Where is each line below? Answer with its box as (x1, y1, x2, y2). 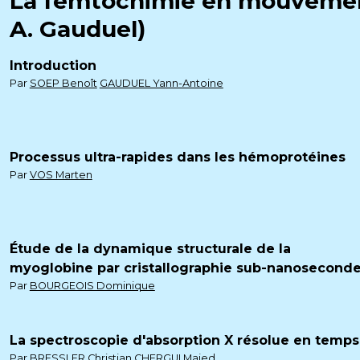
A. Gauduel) (9, 15, 145, 43)
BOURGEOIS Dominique (29, 280, 155, 292)
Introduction (9, 58, 96, 73)
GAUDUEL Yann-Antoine (99, 77, 223, 89)
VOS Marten (29, 169, 92, 181)
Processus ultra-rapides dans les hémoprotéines (9, 149, 346, 165)
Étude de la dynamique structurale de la (9, 241, 291, 256)
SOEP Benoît (29, 77, 97, 89)
